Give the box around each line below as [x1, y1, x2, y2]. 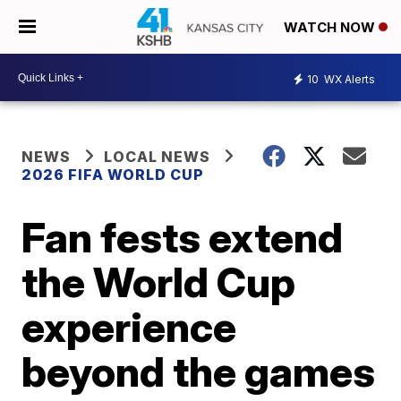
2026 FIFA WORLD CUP [21, 166, 205, 183]
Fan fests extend [21, 212, 344, 262]
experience [21, 302, 237, 352]
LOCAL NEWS [104, 148, 211, 166]
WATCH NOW [284, 19, 379, 37]
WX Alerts [321, 72, 375, 86]
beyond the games [21, 346, 376, 397]
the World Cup [21, 257, 296, 307]
